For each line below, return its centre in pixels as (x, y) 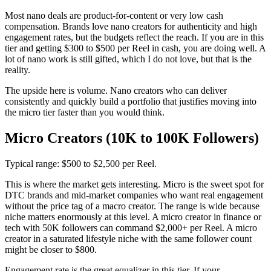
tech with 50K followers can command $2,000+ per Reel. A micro (131, 228)
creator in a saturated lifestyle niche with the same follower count (128, 239)
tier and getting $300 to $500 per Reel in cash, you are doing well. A (135, 48)
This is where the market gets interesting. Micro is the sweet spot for (134, 184)
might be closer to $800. (51, 250)
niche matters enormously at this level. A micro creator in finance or (133, 217)
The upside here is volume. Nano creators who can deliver (116, 91)
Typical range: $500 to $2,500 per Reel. (81, 164)
